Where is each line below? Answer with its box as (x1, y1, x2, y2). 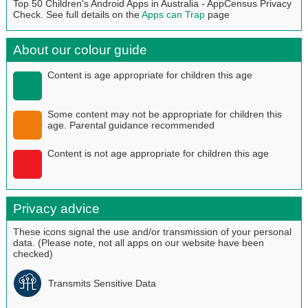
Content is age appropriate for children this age (47, 69, 252, 80)
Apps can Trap (141, 8, 205, 20)
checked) (12, 247, 53, 259)
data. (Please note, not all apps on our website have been (12, 236, 264, 248)
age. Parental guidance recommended (47, 119, 214, 131)
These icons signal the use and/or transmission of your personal (12, 225, 291, 237)
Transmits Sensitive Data (47, 277, 156, 289)
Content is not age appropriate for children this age (47, 147, 269, 159)
